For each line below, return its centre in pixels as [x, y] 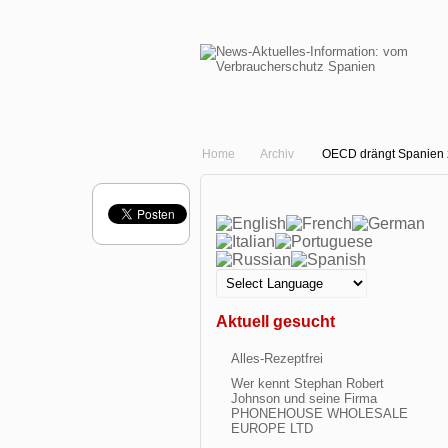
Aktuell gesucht [275, 321]
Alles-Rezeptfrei [277, 358]
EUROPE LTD [272, 428]
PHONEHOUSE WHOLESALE [319, 413]
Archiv [277, 154]
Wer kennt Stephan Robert [307, 383]
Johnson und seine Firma [304, 398]
